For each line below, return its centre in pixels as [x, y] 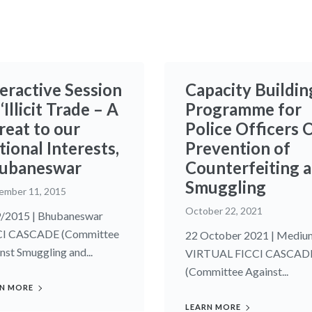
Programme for [243, 109]
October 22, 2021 [224, 211]
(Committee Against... [237, 272]
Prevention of [238, 148]
